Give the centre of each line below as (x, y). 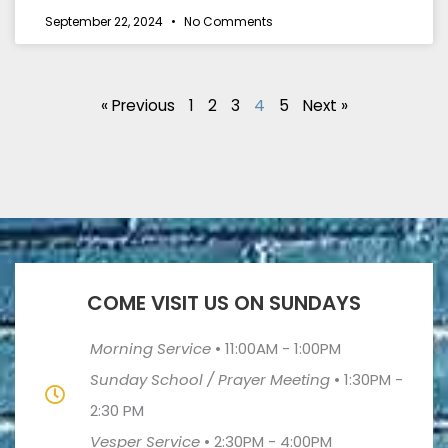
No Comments (227, 22)
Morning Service (152, 349)
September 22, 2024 (105, 22)
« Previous (137, 106)
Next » (325, 106)
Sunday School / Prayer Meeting (210, 380)
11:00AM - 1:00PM (283, 349)
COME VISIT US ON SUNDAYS (224, 303)
